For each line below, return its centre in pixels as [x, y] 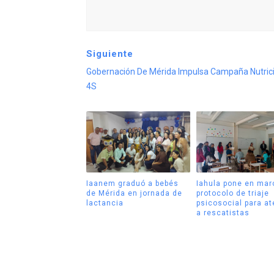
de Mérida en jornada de [134, 193]
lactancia [105, 203]
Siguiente [109, 54]
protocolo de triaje [233, 193]
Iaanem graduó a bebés [132, 183]
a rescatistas [223, 213]
